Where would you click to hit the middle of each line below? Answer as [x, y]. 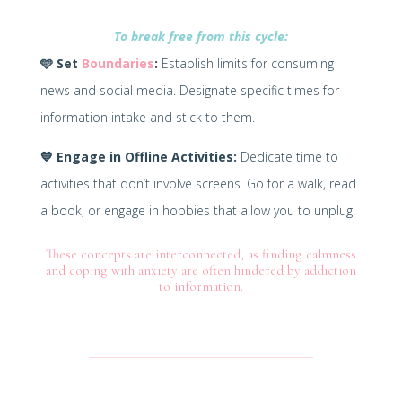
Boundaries [118, 63]
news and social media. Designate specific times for [189, 90]
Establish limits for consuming [245, 63]
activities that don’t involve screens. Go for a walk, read [198, 183]
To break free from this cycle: [201, 36]
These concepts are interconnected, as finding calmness [201, 253]
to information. [201, 286]
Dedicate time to [287, 156]
